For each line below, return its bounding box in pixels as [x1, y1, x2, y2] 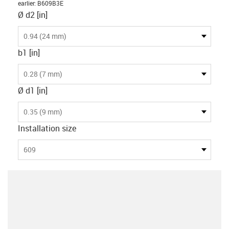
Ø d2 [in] [18, 9, 48, 20]
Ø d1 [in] [18, 84, 48, 96]
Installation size [18, 122, 76, 134]
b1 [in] [18, 47, 40, 58]
